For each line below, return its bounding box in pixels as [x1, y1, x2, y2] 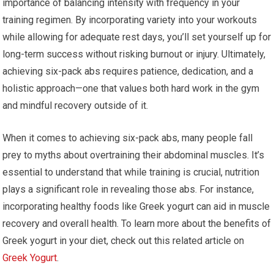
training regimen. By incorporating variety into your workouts [2, 14, 257, 26]
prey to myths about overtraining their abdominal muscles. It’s [2, 149, 265, 161]
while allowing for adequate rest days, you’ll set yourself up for [2, 31, 272, 43]
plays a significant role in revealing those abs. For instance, [2, 183, 254, 195]
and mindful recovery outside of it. [2, 100, 149, 111]
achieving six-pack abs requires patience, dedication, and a [2, 65, 254, 77]
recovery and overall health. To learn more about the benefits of [2, 218, 272, 229]
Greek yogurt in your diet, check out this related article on [2, 235, 245, 246]
